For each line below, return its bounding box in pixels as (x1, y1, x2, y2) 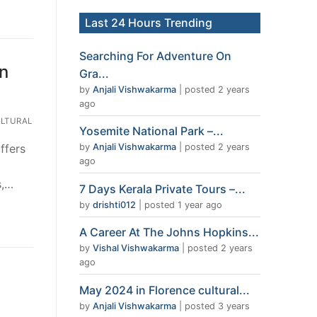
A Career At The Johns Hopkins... (79, 225, 259, 240)
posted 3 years (185, 301, 250, 312)
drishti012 (93, 199, 136, 210)
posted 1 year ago (144, 199, 222, 210)
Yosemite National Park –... (79, 124, 224, 139)
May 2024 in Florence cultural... (79, 283, 250, 298)
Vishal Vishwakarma (93, 243, 179, 254)
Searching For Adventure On (79, 48, 231, 63)
